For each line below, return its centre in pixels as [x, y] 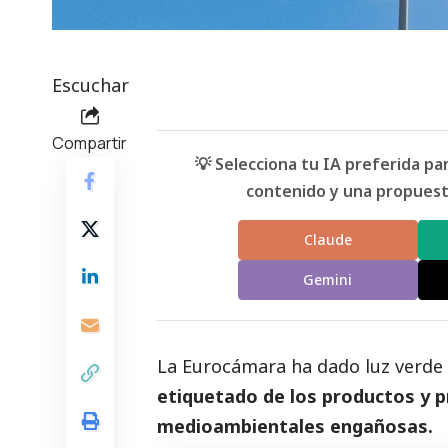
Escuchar [90, 84]
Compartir [89, 142]
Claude [327, 240]
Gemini [328, 280]
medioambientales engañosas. [295, 425]
